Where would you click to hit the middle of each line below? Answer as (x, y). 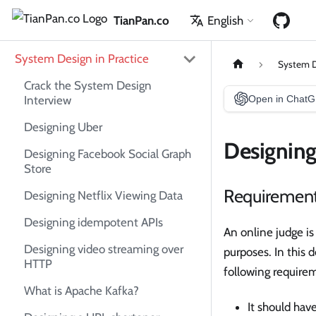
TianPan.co (141, 20)
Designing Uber (63, 127)
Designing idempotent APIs (93, 223)
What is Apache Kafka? (81, 291)
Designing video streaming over (104, 249)
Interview (48, 101)
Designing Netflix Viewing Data (103, 196)
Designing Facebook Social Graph (108, 154)
